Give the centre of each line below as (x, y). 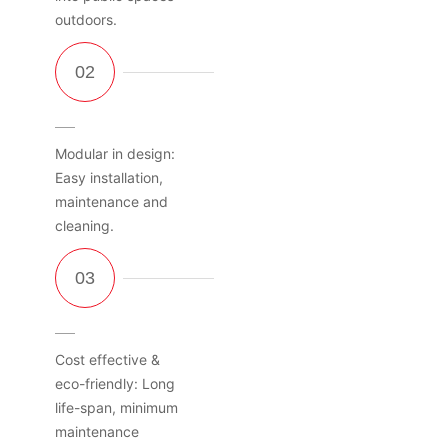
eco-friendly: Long (115, 383)
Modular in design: (117, 153)
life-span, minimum (116, 407)
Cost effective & (107, 359)
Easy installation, (109, 177)
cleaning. (84, 225)
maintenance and (111, 201)
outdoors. (86, 19)
